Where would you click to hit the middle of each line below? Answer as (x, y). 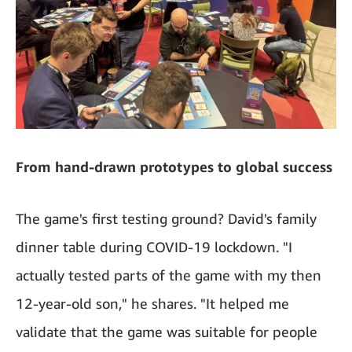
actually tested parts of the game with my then (169, 275)
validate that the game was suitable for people (167, 331)
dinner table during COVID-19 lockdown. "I (154, 246)
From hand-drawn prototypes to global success (174, 166)
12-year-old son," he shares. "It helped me (152, 303)
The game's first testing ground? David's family (166, 218)
